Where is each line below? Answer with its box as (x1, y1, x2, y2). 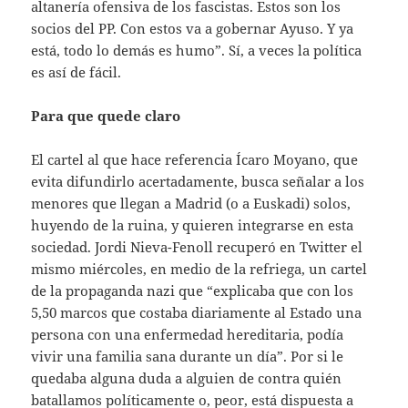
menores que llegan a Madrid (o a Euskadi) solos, (31, 193, 352, 212)
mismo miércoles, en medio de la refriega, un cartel (31, 259, 368, 278)
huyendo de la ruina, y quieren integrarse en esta (31, 215, 354, 234)
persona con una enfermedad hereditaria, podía (31, 324, 344, 343)
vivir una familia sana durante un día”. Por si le (31, 346, 344, 365)
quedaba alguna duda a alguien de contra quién (31, 368, 342, 387)
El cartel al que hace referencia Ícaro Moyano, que (31, 149, 359, 168)
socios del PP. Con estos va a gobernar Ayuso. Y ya (31, 18, 354, 37)
